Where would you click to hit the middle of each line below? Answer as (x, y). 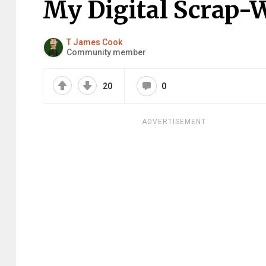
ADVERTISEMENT (174, 122)
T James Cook (94, 42)
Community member (106, 52)
